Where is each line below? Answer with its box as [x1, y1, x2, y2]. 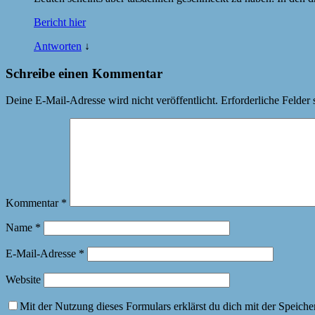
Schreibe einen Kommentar [6, 65, 162, 81]
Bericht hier [34, 15, 86, 28]
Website [6, 274, 41, 286]
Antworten [34, 39, 82, 52]
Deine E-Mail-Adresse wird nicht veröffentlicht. [6, 94, 218, 107]
